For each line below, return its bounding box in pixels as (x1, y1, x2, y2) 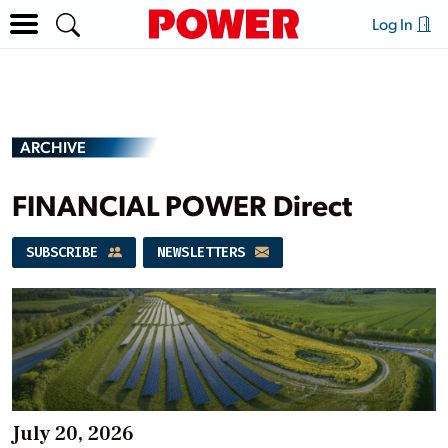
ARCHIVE (20, 136, 86, 157)
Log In (371, 13, 416, 34)
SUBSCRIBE (26, 242, 106, 262)
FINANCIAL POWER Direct (12, 185, 352, 223)
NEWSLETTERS (156, 242, 253, 262)
